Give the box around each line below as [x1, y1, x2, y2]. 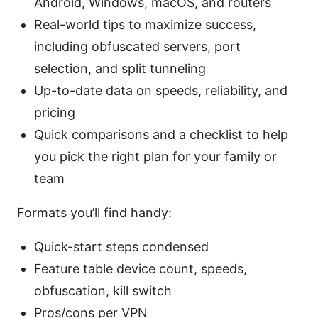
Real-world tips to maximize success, [34, 17, 256, 33]
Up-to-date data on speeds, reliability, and [34, 83, 287, 99]
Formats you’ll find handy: [17, 205, 172, 221]
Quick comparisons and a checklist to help [34, 127, 288, 143]
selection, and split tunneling [34, 61, 206, 77]
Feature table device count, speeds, [34, 261, 247, 277]
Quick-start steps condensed [34, 239, 209, 255]
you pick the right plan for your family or [34, 149, 277, 165]
